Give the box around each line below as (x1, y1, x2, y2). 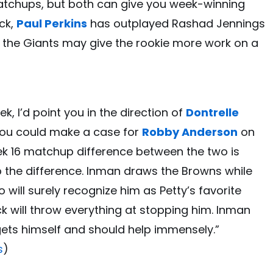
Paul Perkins (16, 15, 87, 31)
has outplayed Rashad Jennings (87, 15, 265, 31)
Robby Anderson (142, 124, 238, 140)
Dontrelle (186, 104, 239, 120)
